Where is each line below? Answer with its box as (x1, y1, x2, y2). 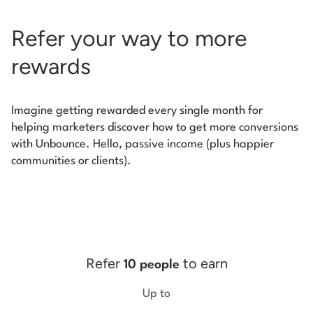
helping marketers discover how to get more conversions (11, 122, 298, 134)
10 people (123, 259, 180, 272)
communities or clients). (11, 155, 131, 168)
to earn (179, 255, 228, 272)
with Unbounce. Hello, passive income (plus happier (11, 138, 274, 151)
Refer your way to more (11, 25, 247, 52)
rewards (11, 53, 96, 80)
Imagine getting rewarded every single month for (11, 105, 263, 117)
